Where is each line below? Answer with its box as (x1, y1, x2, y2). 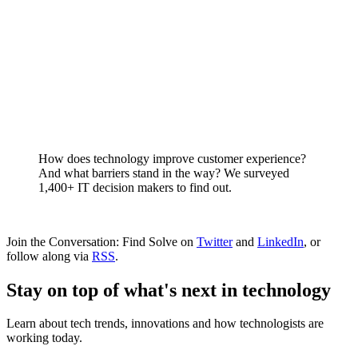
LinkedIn (257, 234, 304, 249)
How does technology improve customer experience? (38, 151, 306, 165)
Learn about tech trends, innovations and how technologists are (6, 316, 324, 331)
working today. (6, 331, 82, 345)
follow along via (6, 249, 92, 263)
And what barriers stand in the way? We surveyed (38, 165, 289, 180)
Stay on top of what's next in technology (6, 279, 331, 300)
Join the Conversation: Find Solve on (6, 234, 197, 249)
